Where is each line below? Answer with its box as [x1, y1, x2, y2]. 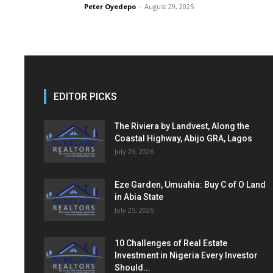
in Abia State [115, 192, 163, 202]
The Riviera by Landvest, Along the [115, 121, 249, 131]
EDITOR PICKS [54, 91, 117, 102]
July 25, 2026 [115, 205, 154, 214]
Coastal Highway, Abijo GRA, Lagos [115, 133, 252, 143]
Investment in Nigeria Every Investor [115, 250, 258, 260]
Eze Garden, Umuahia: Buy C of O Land [115, 180, 266, 190]
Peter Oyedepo [84, 2, 136, 11]
